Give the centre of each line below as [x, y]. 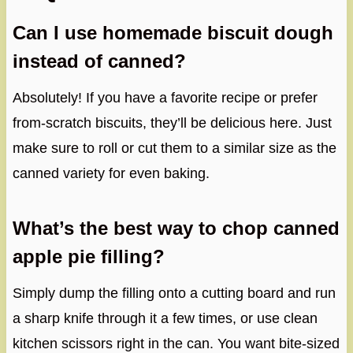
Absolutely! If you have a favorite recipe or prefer [165, 98]
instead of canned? [99, 61]
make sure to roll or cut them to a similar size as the [174, 149]
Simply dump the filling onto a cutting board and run [174, 294]
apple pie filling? [88, 257]
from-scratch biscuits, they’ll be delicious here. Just [172, 123]
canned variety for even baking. [111, 174]
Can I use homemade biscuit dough [173, 33]
